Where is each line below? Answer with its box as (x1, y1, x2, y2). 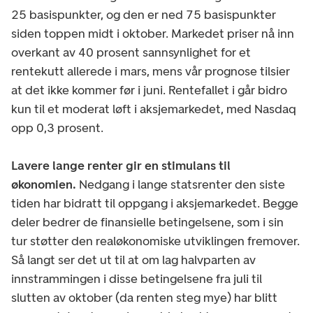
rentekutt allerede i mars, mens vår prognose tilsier (11, 63, 290, 79)
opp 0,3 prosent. (11, 119, 106, 136)
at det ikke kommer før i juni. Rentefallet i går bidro (11, 82, 287, 98)
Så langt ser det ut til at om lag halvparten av (11, 252, 256, 268)
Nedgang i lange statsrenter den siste (76, 176, 285, 192)
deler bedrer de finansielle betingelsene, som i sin (11, 214, 284, 230)
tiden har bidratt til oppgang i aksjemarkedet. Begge (11, 195, 298, 211)
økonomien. (11, 176, 76, 192)
